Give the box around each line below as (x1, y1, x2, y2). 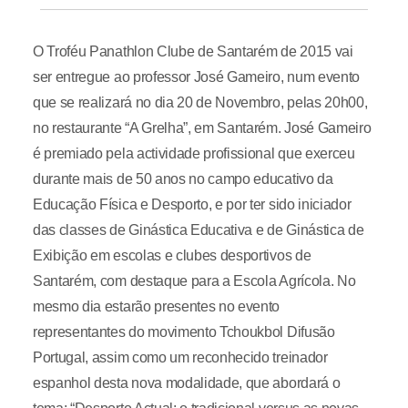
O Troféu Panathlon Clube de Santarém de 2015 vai (32, 44, 353, 59)
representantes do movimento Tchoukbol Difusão (32, 324, 335, 340)
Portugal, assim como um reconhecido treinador (32, 350, 328, 365)
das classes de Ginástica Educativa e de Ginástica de (32, 222, 364, 238)
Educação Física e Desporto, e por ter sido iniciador (32, 197, 352, 212)
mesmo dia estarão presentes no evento (32, 299, 280, 314)
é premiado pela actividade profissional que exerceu (32, 146, 355, 161)
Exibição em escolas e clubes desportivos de (32, 248, 311, 263)
